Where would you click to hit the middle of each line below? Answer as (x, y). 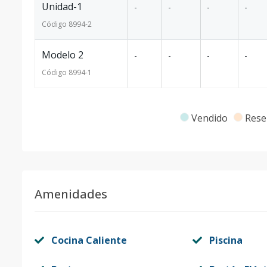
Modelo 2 (63, 55)
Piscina (226, 240)
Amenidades (71, 194)
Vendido (209, 118)
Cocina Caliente (89, 240)
